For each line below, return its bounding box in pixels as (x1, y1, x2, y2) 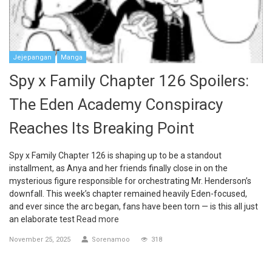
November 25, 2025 (9, 236, 70, 244)
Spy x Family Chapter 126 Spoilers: (9, 72, 249, 90)
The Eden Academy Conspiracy (9, 95, 223, 114)
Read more (76, 214, 119, 225)
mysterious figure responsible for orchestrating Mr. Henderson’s (9, 176, 251, 186)
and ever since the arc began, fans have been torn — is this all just (9, 202, 258, 212)
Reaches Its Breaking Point (9, 119, 194, 138)
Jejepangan (13, 53, 52, 62)
